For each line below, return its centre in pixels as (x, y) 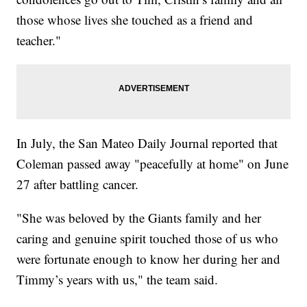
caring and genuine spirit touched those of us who (148, 238)
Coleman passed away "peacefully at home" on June (153, 164)
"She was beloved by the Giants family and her (139, 218)
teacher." (39, 40)
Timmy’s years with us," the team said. (118, 280)
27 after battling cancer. (78, 184)
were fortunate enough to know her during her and (149, 259)
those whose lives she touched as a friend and (135, 20)
